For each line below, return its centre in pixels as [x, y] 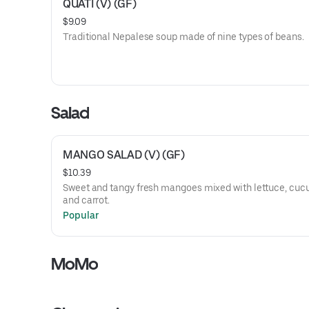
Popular [81, 215]
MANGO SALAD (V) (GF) [124, 155]
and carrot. [87, 200]
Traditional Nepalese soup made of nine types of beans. [183, 37]
